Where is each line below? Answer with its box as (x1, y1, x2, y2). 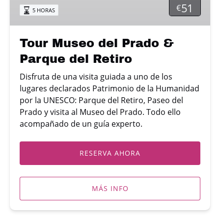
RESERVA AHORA (80, 148, 140, 158)
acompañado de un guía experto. (20, 118, 142, 129)
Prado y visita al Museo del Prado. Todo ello (20, 106, 181, 117)
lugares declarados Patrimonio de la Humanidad (20, 82, 199, 94)
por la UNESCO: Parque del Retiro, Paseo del (20, 94, 183, 106)
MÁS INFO (91, 183, 129, 193)
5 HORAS (32, 6, 55, 14)
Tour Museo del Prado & (20, 36, 173, 50)
